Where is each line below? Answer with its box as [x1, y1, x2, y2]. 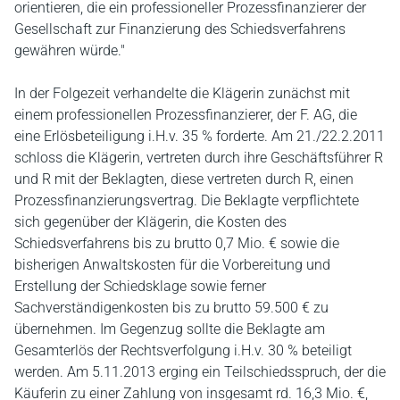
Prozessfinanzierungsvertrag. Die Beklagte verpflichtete [14, 192, 359, 209]
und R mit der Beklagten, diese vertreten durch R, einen [14, 171, 354, 187]
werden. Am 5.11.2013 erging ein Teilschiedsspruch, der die [14, 363, 386, 380]
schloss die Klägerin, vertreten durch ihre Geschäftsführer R [14, 149, 383, 166]
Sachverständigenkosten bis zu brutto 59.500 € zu [14, 299, 329, 316]
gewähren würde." [14, 42, 125, 59]
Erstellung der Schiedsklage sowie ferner [14, 278, 266, 295]
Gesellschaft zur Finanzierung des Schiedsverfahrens [14, 21, 346, 37]
